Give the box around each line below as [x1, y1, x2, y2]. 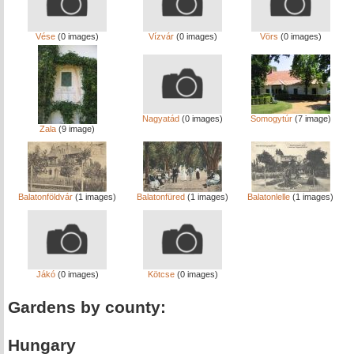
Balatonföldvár [18, 192, 73, 201]
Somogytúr [250, 114, 292, 123]
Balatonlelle [247, 192, 290, 201]
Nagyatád [142, 114, 179, 123]
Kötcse [147, 269, 175, 279]
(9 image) [56, 124, 95, 134]
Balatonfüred [137, 192, 185, 201]
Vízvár [148, 32, 174, 41]
